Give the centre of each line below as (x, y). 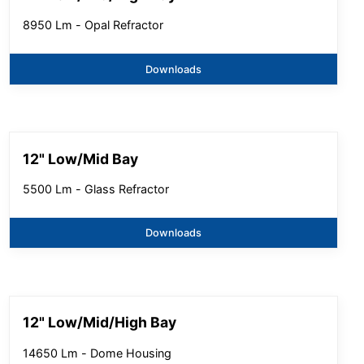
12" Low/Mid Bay (81, 158)
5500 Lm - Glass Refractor (96, 188)
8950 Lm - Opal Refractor (93, 25)
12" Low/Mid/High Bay (100, 323)
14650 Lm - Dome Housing (97, 353)
